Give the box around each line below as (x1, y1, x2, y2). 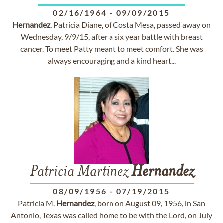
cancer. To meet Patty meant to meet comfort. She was (20, 44, 203, 53)
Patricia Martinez (29, 164, 131, 180)
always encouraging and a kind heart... (47, 56, 176, 65)
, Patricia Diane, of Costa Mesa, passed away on (50, 20, 211, 29)
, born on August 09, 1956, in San (94, 198, 205, 208)
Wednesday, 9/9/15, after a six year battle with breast (20, 32, 203, 41)
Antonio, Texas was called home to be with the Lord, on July (11, 210, 212, 220)
